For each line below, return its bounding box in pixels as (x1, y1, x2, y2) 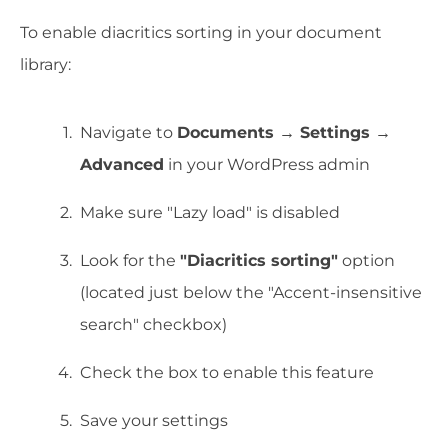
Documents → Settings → (177, 122, 391, 142)
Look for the (80, 250, 180, 270)
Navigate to (80, 122, 177, 142)
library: (20, 54, 71, 74)
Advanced (80, 154, 164, 174)
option (338, 250, 395, 270)
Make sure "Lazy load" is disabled (80, 202, 340, 222)
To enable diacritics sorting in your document (20, 22, 382, 42)
